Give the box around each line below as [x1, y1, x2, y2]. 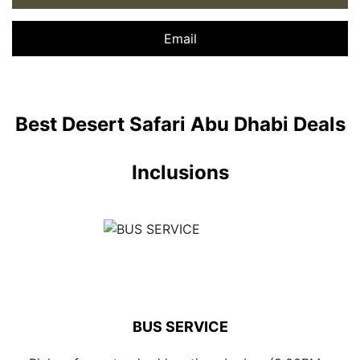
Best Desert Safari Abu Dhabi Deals [14, 112, 346, 136]
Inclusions [131, 161, 229, 184]
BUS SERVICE [132, 318, 228, 335]
